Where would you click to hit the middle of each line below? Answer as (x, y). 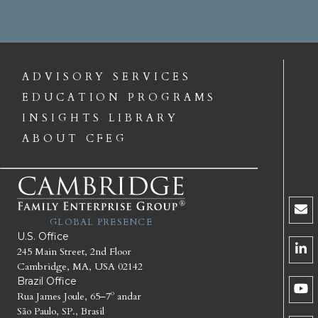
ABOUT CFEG (75, 138)
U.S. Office (43, 236)
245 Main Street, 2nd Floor (74, 251)
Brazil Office (47, 281)
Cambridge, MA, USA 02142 (80, 266)
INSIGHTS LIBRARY (100, 118)
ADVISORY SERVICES (107, 77)
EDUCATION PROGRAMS (120, 97)
